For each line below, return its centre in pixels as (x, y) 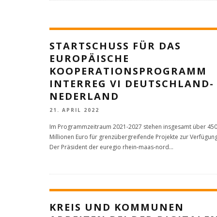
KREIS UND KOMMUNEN (117, 207)
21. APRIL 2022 (74, 110)
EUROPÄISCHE (89, 58)
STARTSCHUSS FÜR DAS (115, 46)
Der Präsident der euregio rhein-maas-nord (109, 147)
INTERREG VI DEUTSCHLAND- (132, 83)
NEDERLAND (84, 96)
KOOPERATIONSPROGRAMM (128, 71)
